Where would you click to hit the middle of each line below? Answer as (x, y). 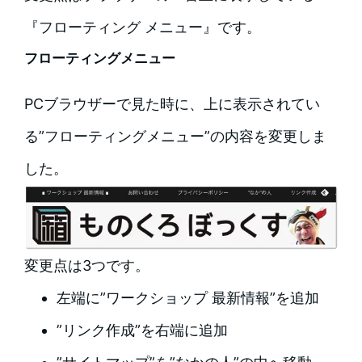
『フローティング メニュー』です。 (142, 27)
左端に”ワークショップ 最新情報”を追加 (187, 298)
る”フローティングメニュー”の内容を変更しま (175, 137)
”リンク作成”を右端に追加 (142, 330)
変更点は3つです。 (86, 266)
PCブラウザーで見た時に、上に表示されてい (172, 104)
